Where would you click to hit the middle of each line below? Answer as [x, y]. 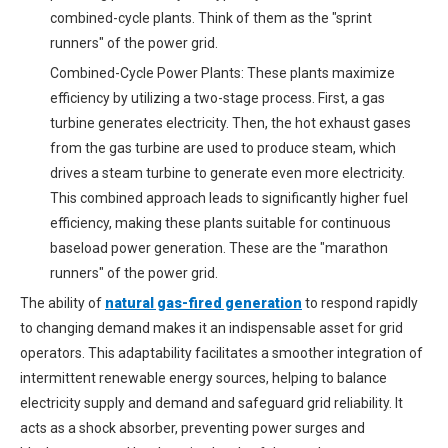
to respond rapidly [360, 303]
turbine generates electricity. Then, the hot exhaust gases [230, 123]
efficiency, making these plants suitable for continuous [220, 223]
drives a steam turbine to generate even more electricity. [227, 173]
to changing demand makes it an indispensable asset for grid [211, 328]
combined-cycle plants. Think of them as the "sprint [211, 18]
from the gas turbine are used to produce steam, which [223, 148]
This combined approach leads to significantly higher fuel [229, 198]
